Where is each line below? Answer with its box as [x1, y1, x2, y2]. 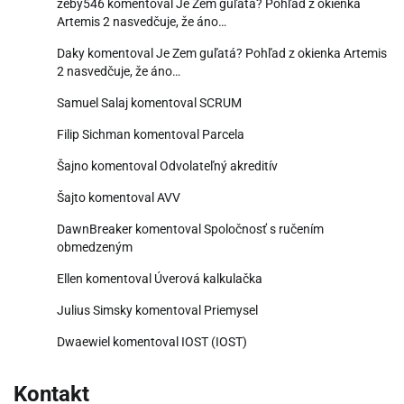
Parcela [202, 126, 244, 142]
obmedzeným [57, 239, 133, 254]
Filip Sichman [57, 126, 131, 142]
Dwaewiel [57, 334, 110, 349]
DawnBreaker [57, 221, 133, 236]
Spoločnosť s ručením [204, 221, 324, 236]
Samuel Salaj [57, 95, 128, 110]
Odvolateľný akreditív [160, 158, 278, 173]
